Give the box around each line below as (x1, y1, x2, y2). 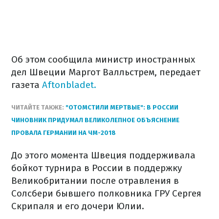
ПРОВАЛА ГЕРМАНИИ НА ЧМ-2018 (11, 129, 116, 136)
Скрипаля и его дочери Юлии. (11, 200, 144, 212)
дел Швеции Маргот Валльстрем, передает (11, 66, 200, 78)
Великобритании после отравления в (11, 175, 179, 186)
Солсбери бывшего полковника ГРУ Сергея (11, 188, 201, 199)
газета (11, 79, 42, 90)
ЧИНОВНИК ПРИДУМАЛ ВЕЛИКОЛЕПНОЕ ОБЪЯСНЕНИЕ (11, 116, 179, 124)
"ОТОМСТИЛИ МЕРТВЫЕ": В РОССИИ (64, 104, 178, 111)
